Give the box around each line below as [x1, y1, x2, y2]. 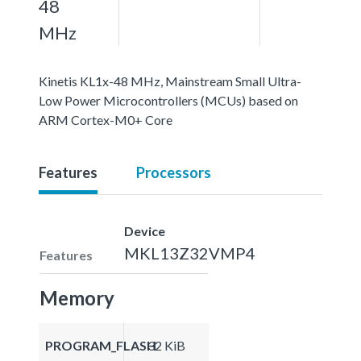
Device [124, 222, 165, 239]
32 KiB [147, 337, 185, 353]
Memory [39, 285, 114, 309]
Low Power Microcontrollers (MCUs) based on [39, 92, 298, 108]
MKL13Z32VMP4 [124, 243, 255, 263]
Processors [136, 163, 211, 181]
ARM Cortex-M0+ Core [39, 111, 172, 127]
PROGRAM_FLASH [45, 337, 156, 353]
